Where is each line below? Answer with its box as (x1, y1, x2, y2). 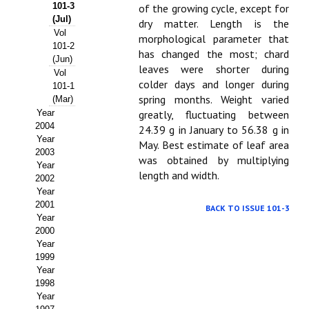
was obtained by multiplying (139, 153, 289, 167)
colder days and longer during (139, 77, 289, 91)
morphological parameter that (139, 32, 289, 46)
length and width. (139, 168, 219, 182)
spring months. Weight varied (139, 92, 289, 106)
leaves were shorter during (139, 62, 289, 76)
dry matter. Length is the (139, 17, 289, 30)
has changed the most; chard (139, 47, 289, 61)
